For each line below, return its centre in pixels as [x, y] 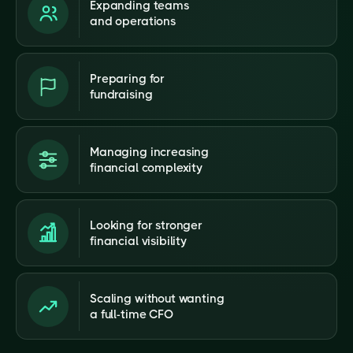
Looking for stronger [146, 225]
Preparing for [128, 78]
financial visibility [138, 241]
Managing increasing [150, 152]
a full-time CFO [132, 314]
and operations [133, 21]
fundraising [121, 94]
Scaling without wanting [157, 298]
